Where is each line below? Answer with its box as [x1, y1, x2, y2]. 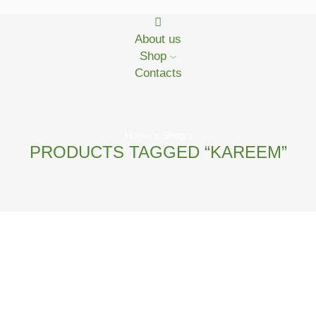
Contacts [134, 66, 182, 80]
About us [135, 32, 181, 46]
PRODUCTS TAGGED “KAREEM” [29, 142, 287, 162]
